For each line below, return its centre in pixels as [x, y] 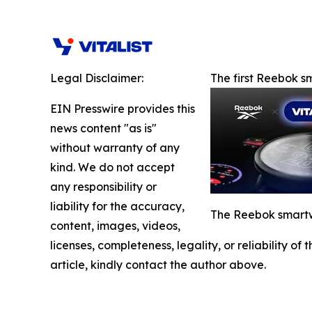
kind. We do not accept [112, 167]
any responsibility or [103, 186]
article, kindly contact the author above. [158, 264]
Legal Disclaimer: [97, 78]
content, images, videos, [115, 225]
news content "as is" [103, 128]
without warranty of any [115, 147]
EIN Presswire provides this [123, 108]
